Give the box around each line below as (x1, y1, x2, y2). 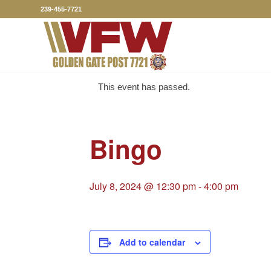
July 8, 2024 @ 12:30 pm (90, 179, 196, 193)
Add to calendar (119, 236, 185, 248)
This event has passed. (98, 82, 190, 92)
